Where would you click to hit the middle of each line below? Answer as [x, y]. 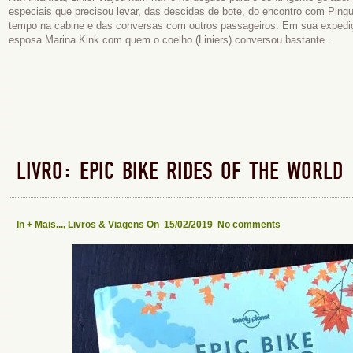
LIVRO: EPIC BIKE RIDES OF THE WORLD [180, 171]
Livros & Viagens [106, 225]
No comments [249, 225]
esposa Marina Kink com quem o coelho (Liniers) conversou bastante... [171, 40]
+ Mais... [45, 225]
